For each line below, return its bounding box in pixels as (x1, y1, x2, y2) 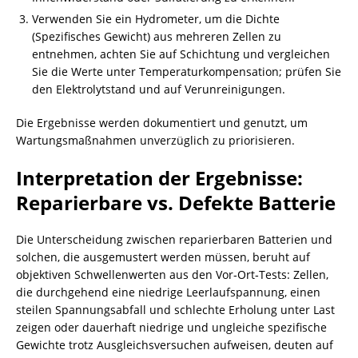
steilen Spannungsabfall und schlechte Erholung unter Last (16, 302, 335, 317)
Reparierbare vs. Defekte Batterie (16, 189, 336, 216)
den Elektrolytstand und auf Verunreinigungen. (32, 82, 285, 97)
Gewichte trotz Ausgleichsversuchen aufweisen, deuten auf (16, 337, 333, 352)
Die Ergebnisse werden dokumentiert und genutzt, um (16, 115, 308, 130)
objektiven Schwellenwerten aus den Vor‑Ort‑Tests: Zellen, (16, 267, 328, 282)
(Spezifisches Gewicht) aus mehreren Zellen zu (32, 29, 281, 44)
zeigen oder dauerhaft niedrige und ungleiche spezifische (16, 320, 327, 335)
